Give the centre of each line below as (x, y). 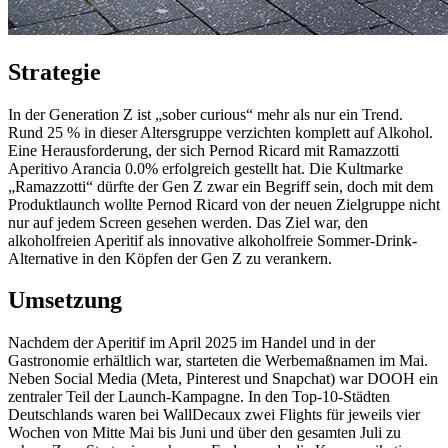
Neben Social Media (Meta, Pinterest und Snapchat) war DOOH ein (223, 379)
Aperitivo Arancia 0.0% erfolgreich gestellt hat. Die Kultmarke (205, 168)
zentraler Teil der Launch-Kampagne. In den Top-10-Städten (199, 397)
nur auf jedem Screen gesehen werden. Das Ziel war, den (188, 222)
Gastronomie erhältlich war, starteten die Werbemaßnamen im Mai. (218, 361)
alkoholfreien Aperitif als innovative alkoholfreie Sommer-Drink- (212, 240)
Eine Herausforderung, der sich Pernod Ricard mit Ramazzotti (203, 150)
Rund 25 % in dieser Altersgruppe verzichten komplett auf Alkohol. (220, 132)
